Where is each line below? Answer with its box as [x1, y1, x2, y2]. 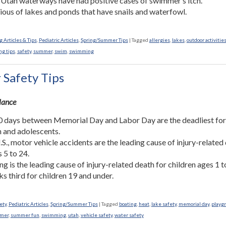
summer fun [10, 212, 39, 218]
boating [119, 201, 137, 207]
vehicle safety [80, 212, 112, 218]
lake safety [151, 201, 177, 207]
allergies [149, 37, 170, 43]
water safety [114, 212, 144, 218]
